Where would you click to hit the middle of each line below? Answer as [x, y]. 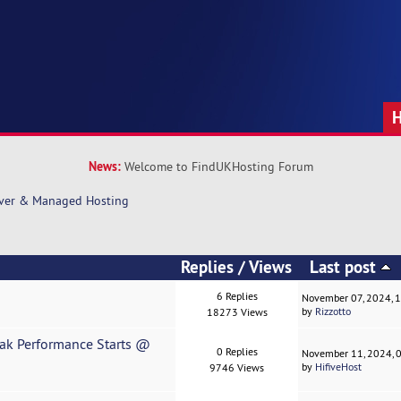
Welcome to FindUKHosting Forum [218, 166]
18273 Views [237, 312]
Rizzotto [333, 311]
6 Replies [237, 296]
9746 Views [237, 368]
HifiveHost [339, 367]
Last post [345, 268]
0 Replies [237, 352]
